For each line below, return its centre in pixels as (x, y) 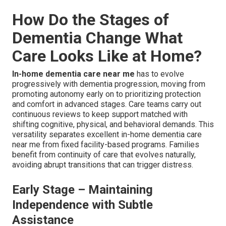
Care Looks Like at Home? (107, 56)
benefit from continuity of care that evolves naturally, (104, 155)
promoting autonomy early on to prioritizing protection (106, 94)
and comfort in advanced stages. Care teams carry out (107, 104)
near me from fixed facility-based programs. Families (106, 145)
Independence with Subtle (82, 205)
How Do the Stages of (91, 20)
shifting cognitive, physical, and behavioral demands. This (113, 125)
